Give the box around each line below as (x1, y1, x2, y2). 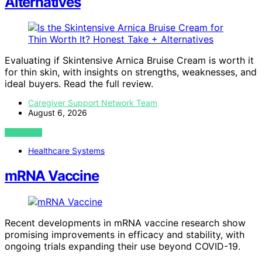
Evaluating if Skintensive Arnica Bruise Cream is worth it (5, 54, 254, 67)
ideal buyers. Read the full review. (5, 78, 153, 90)
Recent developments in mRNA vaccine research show (5, 217, 246, 229)
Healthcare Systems (28, 146, 105, 156)
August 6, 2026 (28, 108, 87, 118)
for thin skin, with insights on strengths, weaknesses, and (5, 66, 257, 78)
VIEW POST (5, 128, 43, 137)
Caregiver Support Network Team (28, 98, 157, 108)
